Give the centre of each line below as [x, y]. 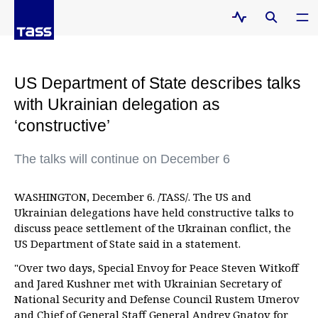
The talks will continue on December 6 [122, 159]
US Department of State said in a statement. [127, 243]
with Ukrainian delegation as [117, 104]
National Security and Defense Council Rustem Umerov [157, 299]
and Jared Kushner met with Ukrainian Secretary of [148, 283]
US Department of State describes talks [158, 83]
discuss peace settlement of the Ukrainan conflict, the [153, 228]
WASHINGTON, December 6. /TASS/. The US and [133, 197]
